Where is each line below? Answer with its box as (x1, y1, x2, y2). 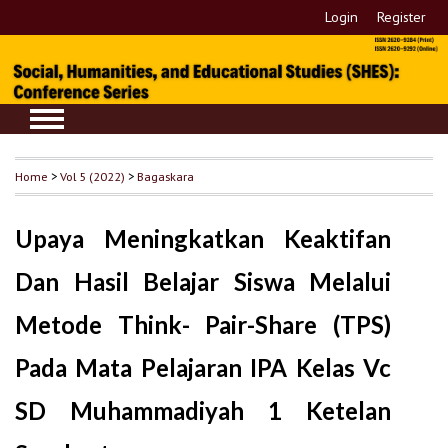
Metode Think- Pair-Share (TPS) (15, 310, 392, 340)
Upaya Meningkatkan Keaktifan (15, 224, 392, 254)
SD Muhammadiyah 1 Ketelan (15, 396, 392, 426)
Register (377, 8, 427, 26)
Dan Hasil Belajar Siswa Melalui (15, 267, 392, 297)
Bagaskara (137, 168, 194, 185)
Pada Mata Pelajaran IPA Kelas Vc (15, 353, 392, 383)
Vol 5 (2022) (60, 168, 125, 185)
